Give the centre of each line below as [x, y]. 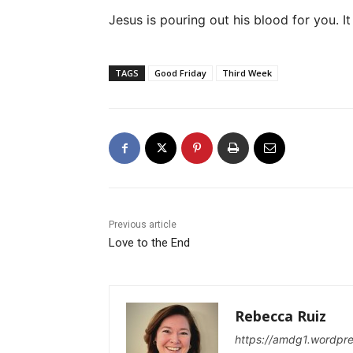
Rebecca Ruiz [281, 316]
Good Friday [180, 73]
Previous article [143, 225]
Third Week [247, 73]
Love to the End [149, 243]
